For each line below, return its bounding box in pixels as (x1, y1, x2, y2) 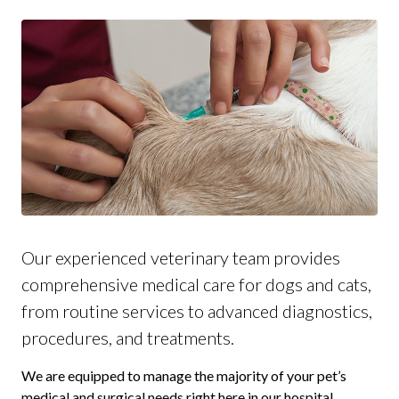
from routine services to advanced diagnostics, (21, 300, 372, 322)
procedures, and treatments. (21, 327, 234, 349)
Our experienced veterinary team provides (21, 247, 340, 269)
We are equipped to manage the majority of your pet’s (21, 367, 346, 385)
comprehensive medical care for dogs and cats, (21, 273, 371, 296)
